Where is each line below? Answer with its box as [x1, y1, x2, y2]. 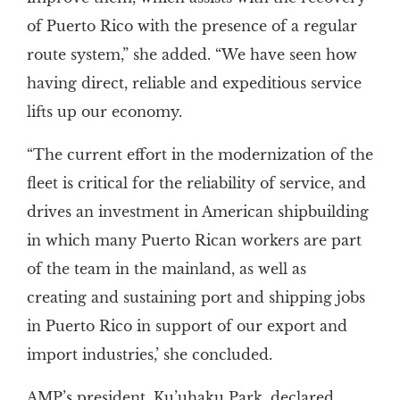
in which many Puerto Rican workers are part [26, 230, 362, 249]
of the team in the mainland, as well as [26, 259, 311, 278]
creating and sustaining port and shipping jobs [26, 287, 365, 306]
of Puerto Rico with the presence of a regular [26, 16, 357, 35]
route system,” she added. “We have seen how [26, 45, 357, 63]
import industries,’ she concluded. [26, 345, 272, 363]
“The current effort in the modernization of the [26, 145, 373, 163]
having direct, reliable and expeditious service [26, 73, 362, 92]
